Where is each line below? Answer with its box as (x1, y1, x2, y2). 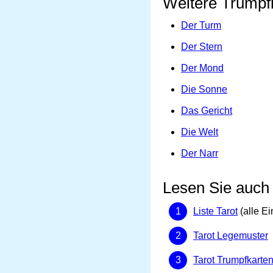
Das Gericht (181, 105, 232, 116)
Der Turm (181, 20, 221, 30)
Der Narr (181, 148, 218, 158)
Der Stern (181, 41, 222, 52)
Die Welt (181, 127, 218, 137)
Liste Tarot (193, 206, 238, 216)
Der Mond (181, 63, 224, 73)
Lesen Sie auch (163, 179, 269, 196)
